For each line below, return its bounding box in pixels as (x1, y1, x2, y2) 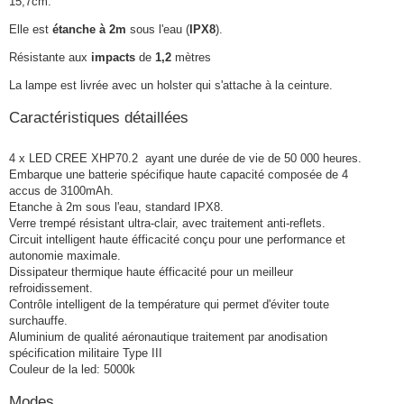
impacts (91, 50, 135, 64)
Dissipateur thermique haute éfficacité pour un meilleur (9, 265, 293, 279)
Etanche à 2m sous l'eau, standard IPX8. (9, 200, 224, 214)
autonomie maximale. (9, 249, 121, 262)
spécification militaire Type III (9, 346, 162, 360)
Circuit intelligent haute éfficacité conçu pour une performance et (9, 233, 345, 246)
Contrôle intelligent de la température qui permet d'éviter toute (9, 298, 329, 311)
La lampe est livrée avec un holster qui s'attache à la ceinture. (9, 78, 333, 92)
